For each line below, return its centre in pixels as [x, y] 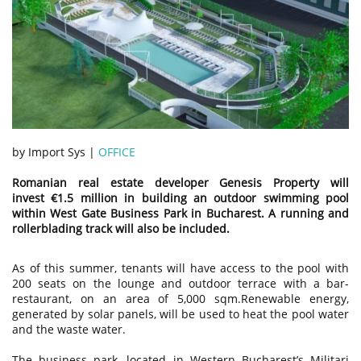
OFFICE [117, 151]
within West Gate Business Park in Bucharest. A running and [180, 213]
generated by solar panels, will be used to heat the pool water [180, 313]
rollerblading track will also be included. [121, 228]
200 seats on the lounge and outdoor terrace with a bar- [180, 283]
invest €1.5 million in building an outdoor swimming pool [180, 197]
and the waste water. [69, 329]
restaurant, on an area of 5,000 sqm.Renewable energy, [180, 298]
